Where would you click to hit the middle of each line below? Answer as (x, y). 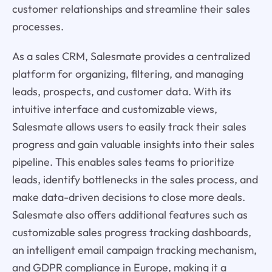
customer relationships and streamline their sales (131, 8)
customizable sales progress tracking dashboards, (131, 232)
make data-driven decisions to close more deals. (128, 197)
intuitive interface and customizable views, (114, 109)
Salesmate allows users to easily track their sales (129, 126)
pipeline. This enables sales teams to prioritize (123, 161)
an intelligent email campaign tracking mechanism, (134, 250)
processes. (38, 26)
